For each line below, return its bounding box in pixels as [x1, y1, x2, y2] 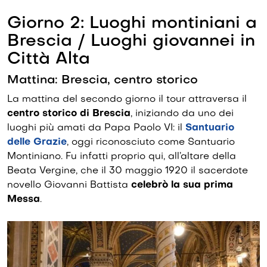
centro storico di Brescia [7, 108, 131, 119]
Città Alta [7, 51, 90, 67]
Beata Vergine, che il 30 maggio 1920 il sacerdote [7, 166, 248, 176]
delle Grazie [7, 137, 67, 147]
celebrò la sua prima [131, 180, 233, 190]
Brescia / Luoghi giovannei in [7, 33, 255, 49]
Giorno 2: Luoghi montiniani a [7, 15, 257, 32]
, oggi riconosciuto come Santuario [67, 137, 235, 147]
